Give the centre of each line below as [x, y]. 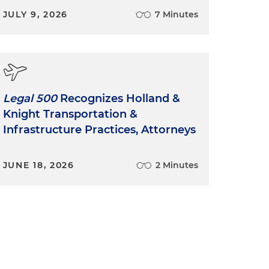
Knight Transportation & [70, 114]
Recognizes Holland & [118, 98]
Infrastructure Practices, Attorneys [99, 130]
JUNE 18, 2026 [38, 165]
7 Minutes [176, 14]
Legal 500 [30, 98]
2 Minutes [177, 165]
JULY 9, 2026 [35, 14]
